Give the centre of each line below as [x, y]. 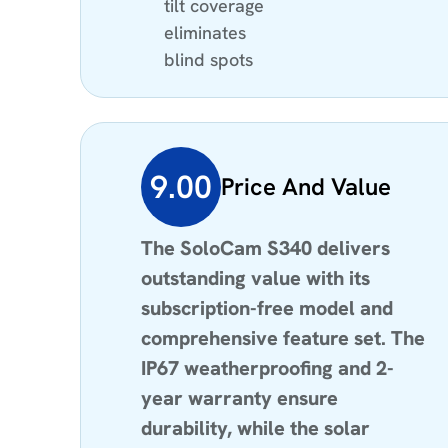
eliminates [205, 32]
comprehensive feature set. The [283, 337]
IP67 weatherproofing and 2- [267, 367]
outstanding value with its [255, 277]
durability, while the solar [255, 427]
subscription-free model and [267, 307]
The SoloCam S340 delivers [265, 247]
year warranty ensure [239, 397]
